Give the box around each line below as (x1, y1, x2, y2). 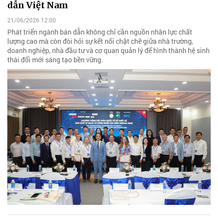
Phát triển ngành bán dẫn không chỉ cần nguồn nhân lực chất (7, 27, 192, 37)
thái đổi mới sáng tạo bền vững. (7, 55, 103, 65)
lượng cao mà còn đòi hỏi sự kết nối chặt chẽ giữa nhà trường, (7, 36, 193, 46)
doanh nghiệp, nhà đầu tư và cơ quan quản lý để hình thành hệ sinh (7, 46, 210, 55)
